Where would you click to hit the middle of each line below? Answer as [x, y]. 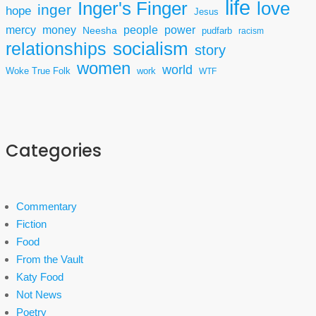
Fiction [31, 224]
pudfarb [217, 31]
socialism [151, 49]
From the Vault [50, 259]
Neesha [100, 30]
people [141, 30]
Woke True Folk [38, 71]
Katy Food [40, 277]
